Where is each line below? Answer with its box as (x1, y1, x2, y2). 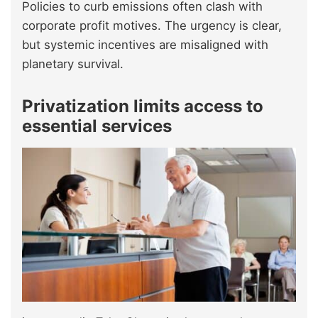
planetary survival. (22, 56, 124, 71)
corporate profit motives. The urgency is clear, (22, 18, 282, 33)
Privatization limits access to (22, 95, 263, 116)
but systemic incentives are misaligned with (22, 37, 268, 52)
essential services (22, 115, 172, 136)
